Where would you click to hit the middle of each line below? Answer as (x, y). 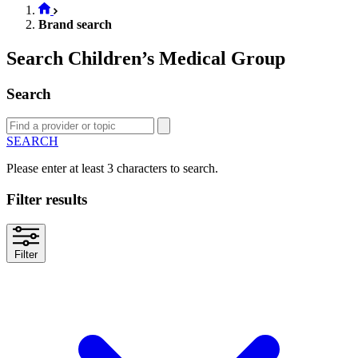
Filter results (47, 200)
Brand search (75, 24)
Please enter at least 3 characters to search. (112, 169)
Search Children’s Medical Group (146, 58)
